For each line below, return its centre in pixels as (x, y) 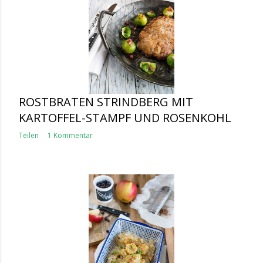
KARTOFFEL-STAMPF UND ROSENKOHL (125, 118)
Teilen (29, 135)
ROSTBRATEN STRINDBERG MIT (106, 102)
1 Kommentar (70, 135)
